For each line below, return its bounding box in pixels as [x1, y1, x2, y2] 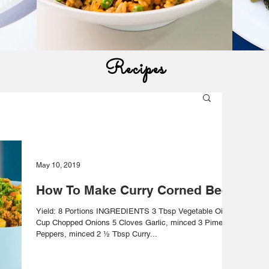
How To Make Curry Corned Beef [36, 183, 233, 198]
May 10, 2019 [36, 161, 80, 169]
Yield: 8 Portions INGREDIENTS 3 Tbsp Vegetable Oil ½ [36, 207, 234, 216]
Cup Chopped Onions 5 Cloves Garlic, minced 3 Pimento [36, 218, 234, 227]
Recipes [104, 55, 166, 83]
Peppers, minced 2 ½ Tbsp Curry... [36, 229, 157, 238]
